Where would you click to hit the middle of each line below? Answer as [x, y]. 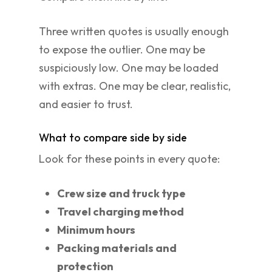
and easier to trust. [86, 104]
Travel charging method [121, 212]
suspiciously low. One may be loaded [129, 68]
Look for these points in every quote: [129, 159]
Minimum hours [96, 230]
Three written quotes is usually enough [134, 31]
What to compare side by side [113, 138]
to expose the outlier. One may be [122, 49]
